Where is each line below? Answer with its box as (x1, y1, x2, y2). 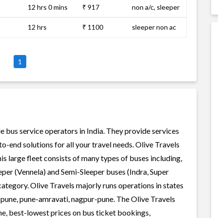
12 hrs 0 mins (28, 3, 68, 11)
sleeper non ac (132, 23, 176, 31)
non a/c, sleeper (132, 3, 180, 11)
